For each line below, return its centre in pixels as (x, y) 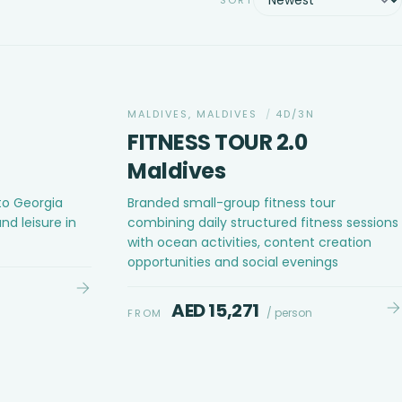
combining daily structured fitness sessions (263, 222)
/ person (290, 312)
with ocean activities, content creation (249, 242)
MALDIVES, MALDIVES (195, 114)
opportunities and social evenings (233, 262)
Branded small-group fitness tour (232, 202)
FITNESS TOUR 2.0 (218, 142)
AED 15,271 (216, 310)
